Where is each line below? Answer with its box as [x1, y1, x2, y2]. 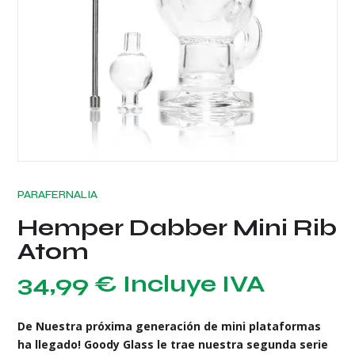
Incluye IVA [123, 269, 265, 299]
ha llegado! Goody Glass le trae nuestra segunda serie [17, 337, 329, 353]
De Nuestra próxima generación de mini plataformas [17, 319, 322, 334]
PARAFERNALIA [17, 188, 98, 202]
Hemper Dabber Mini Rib [17, 213, 338, 242]
